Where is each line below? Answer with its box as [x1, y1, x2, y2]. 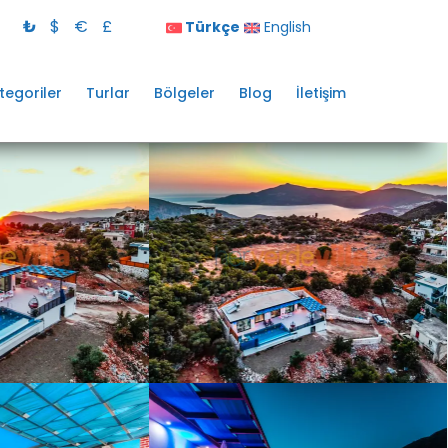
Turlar [86, 83, 130, 103]
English [260, 17, 311, 37]
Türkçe [182, 17, 240, 37]
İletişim [296, 83, 346, 103]
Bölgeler [154, 83, 215, 103]
